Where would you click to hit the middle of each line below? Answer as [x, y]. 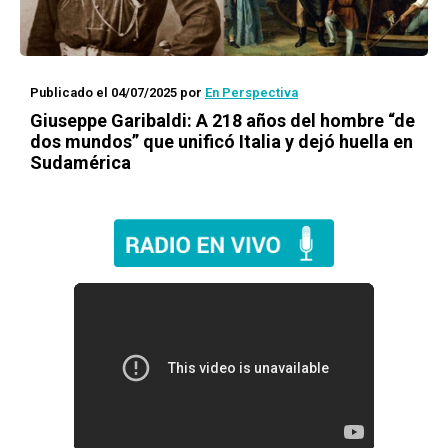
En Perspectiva [251, 92]
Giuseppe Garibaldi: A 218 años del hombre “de [222, 120]
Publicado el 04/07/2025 [103, 92]
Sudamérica [80, 162]
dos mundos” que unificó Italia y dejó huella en [221, 141]
